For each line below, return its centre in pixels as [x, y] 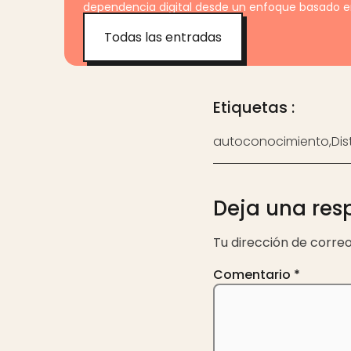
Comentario [253, 274]
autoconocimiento [271, 141]
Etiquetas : [254, 107]
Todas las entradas [163, 37]
